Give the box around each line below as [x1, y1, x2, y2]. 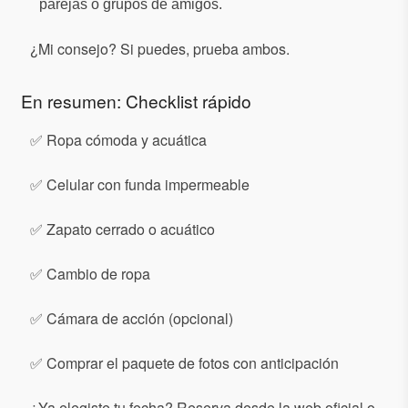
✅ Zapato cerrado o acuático [30, 219, 215, 240]
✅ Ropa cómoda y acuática [30, 129, 207, 151]
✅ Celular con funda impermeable [30, 174, 250, 196]
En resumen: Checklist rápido [21, 88, 251, 114]
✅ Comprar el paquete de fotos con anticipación [30, 352, 339, 374]
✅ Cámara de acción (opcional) [30, 308, 233, 330]
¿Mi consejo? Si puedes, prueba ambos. [30, 38, 290, 60]
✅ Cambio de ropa [30, 263, 150, 285]
